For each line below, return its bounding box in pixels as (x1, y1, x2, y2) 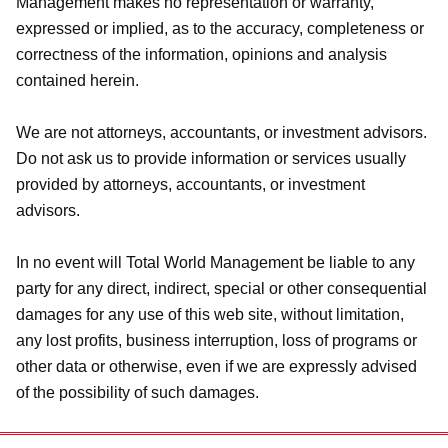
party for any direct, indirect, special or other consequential (16, 280, 427, 297)
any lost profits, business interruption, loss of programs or (16, 332, 417, 349)
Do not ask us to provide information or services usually (16, 150, 406, 167)
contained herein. (16, 72, 139, 89)
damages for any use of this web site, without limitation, (16, 306, 404, 323)
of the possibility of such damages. (16, 384, 259, 401)
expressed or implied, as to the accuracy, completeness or (16, 20, 424, 37)
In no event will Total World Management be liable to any (16, 254, 415, 271)
